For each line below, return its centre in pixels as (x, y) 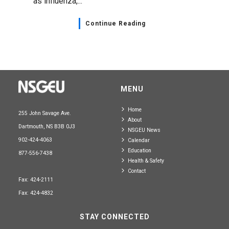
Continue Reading (115, 23)
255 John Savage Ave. (44, 113)
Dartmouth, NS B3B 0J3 (47, 126)
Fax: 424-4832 (36, 193)
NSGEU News (144, 130)
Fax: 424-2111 (36, 179)
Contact (136, 171)
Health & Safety (146, 161)
